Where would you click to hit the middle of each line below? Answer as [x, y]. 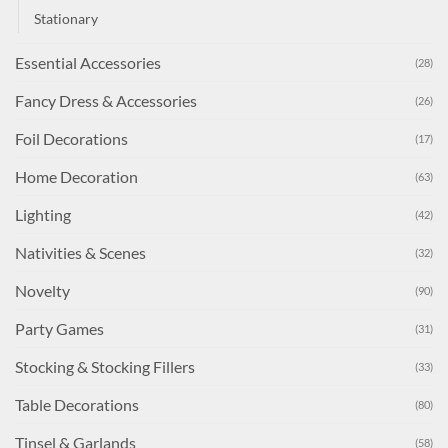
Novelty [42, 291]
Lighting [43, 215]
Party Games [59, 329]
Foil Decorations [71, 139]
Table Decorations [77, 405]
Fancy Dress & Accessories [106, 101]
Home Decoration [76, 177]
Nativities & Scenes [80, 253]
